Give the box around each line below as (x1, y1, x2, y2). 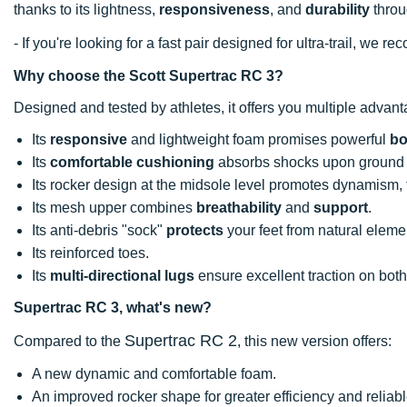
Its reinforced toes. (32, 244, 149, 261)
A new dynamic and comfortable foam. (32, 365, 276, 382)
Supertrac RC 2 (124, 331, 237, 350)
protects (166, 222, 223, 238)
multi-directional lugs (50, 267, 194, 283)
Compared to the (14, 333, 124, 349)
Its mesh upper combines (32, 199, 196, 215)
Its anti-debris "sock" (32, 222, 166, 238)
